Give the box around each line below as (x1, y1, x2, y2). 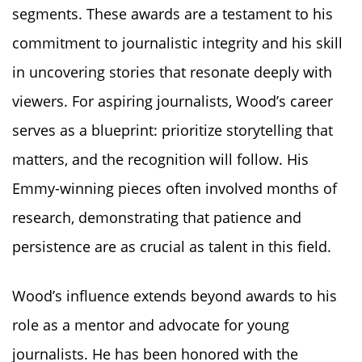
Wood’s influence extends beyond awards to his (12, 285, 337, 305)
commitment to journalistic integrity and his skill (12, 32, 343, 53)
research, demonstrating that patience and (12, 207, 301, 227)
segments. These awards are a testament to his (12, 3, 333, 23)
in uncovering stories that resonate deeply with (12, 61, 332, 82)
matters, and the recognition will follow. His (12, 149, 309, 169)
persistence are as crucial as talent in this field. (12, 236, 331, 256)
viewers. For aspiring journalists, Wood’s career (12, 90, 333, 111)
